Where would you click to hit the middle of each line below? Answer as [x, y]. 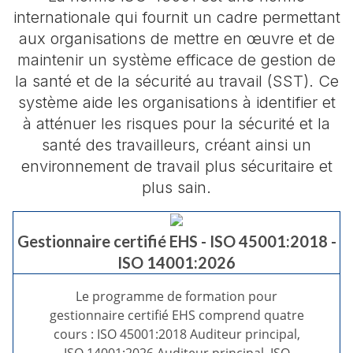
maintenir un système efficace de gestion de [176, 60]
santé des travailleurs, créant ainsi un [176, 145]
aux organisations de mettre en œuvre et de [176, 39]
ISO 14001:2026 [176, 262]
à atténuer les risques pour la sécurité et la [176, 124]
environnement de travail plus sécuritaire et [176, 166]
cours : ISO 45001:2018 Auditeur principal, [176, 334]
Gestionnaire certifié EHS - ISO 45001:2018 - [176, 241]
